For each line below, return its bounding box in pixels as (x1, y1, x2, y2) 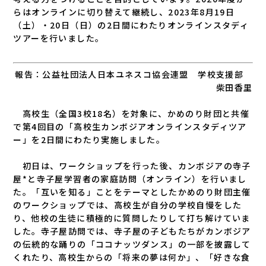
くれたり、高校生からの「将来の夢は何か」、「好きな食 (13, 251, 251, 263)
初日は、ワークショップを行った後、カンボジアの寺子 (13, 160, 251, 172)
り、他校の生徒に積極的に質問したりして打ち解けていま (13, 212, 251, 224)
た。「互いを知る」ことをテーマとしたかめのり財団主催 (13, 186, 251, 198)
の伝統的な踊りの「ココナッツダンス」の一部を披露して (13, 238, 251, 250)
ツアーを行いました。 (13, 32, 104, 44)
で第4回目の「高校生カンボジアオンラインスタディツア (13, 121, 247, 132)
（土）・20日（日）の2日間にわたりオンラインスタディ (13, 19, 249, 31)
